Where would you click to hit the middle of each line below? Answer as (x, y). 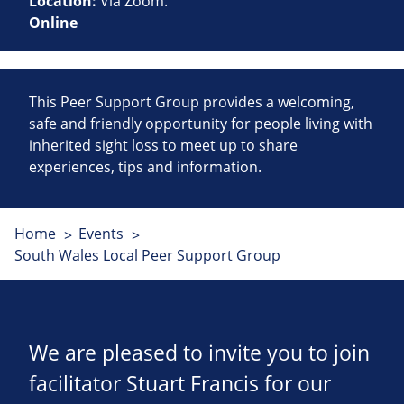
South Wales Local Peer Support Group (147, 256)
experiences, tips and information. (145, 167)
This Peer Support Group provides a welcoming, (192, 102)
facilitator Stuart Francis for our (180, 384)
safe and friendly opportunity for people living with (201, 124)
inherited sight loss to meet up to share (163, 146)
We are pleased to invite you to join (199, 353)
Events (101, 234)
